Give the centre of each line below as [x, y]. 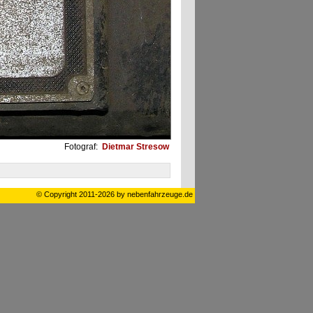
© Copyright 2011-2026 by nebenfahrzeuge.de [114, 194]
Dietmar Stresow [134, 147]
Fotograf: [82, 147]
